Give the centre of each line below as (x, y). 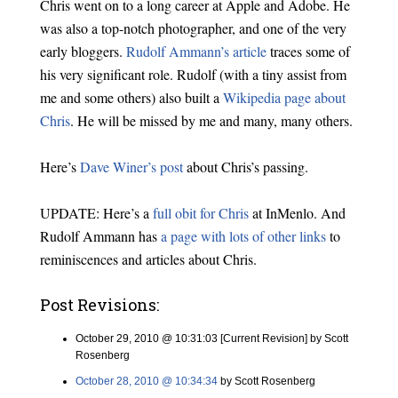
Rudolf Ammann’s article (196, 51)
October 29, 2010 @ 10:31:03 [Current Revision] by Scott (211, 338)
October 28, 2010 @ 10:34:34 (146, 381)
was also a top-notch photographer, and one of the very (193, 28)
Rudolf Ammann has (100, 236)
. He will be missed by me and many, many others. (211, 120)
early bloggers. (83, 51)
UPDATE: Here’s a (96, 213)
